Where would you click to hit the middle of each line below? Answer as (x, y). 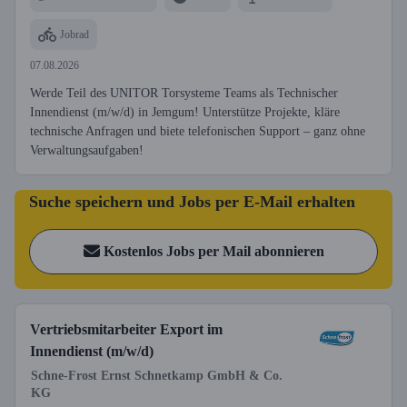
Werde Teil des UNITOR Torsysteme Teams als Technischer (184, 93)
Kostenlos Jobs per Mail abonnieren (213, 251)
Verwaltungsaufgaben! (87, 150)
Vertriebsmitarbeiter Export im (126, 329)
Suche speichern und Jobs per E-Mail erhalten (192, 202)
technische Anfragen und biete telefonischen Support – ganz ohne (198, 131)
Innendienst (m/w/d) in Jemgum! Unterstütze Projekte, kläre (185, 112)
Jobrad (74, 34)
